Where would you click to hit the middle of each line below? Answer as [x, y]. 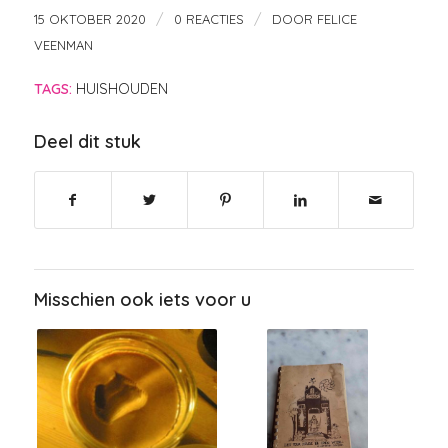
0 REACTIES [208, 18]
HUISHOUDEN [121, 88]
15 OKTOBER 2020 [89, 18]
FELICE [336, 18]
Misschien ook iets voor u [142, 299]
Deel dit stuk [87, 141]
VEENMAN [63, 44]
